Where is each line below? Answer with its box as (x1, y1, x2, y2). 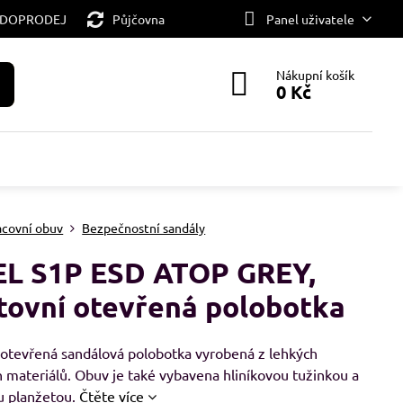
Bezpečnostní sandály (82, 219, 206, 236)
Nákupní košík (276, 67, 355, 83)
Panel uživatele (265, 10, 354, 27)
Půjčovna (112, 10, 165, 27)
